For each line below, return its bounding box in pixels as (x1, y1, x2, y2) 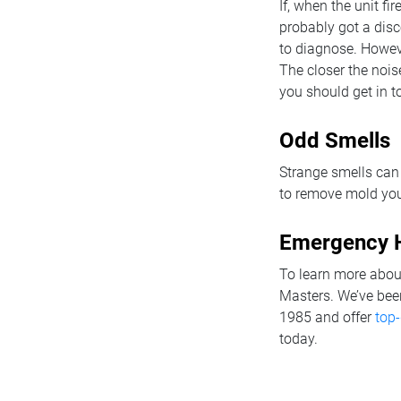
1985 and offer (279, 309, 375, 326)
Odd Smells (279, 128, 390, 153)
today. (279, 330, 318, 347)
